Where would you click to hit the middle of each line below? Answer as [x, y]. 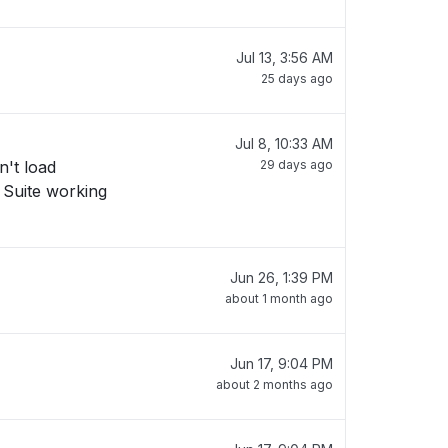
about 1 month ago [279, 298]
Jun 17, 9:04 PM [281, 363]
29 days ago [296, 164]
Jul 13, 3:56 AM [284, 57]
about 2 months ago [274, 384]
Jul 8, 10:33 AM [284, 143]
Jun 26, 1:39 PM [281, 277]
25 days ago [297, 78]
